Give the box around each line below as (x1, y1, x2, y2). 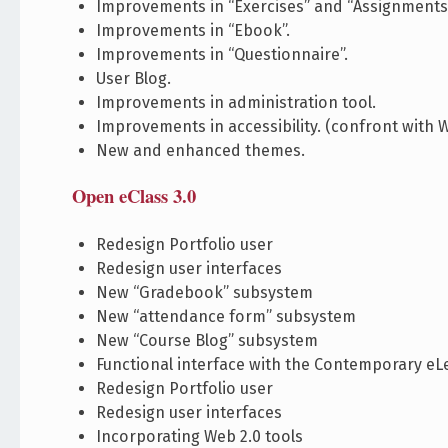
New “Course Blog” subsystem (96, 331, 319, 351)
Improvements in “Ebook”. (96, 21, 291, 41)
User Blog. (96, 69, 172, 89)
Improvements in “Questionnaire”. (96, 45, 349, 65)
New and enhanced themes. (96, 141, 306, 161)
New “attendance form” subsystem (96, 307, 357, 327)
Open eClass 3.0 (72, 182, 197, 210)
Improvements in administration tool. (96, 93, 377, 113)
